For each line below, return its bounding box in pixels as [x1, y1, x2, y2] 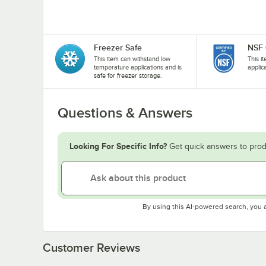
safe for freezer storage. [94, 71, 162, 79]
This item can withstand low [94, 55, 170, 62]
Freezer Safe [94, 42, 142, 52]
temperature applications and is [94, 63, 182, 71]
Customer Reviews [43, 240, 140, 254]
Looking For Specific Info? [69, 141, 167, 151]
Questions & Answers [58, 104, 192, 121]
